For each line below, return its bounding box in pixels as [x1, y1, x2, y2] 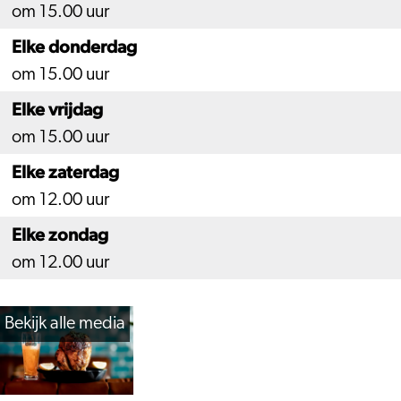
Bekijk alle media [4, 315, 125, 333]
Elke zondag [12, 224, 108, 245]
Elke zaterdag [12, 161, 119, 183]
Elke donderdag [12, 36, 137, 57]
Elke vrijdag [12, 98, 103, 120]
